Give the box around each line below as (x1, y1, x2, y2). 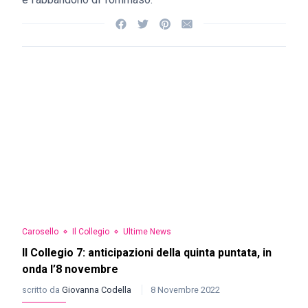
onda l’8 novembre (22, 263, 118, 276)
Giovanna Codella (62, 285, 133, 295)
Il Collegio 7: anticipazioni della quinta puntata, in (22, 246, 272, 259)
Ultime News (123, 227, 171, 236)
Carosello (22, 227, 58, 236)
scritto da (22, 285, 62, 295)
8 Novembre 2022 (151, 285, 220, 295)
